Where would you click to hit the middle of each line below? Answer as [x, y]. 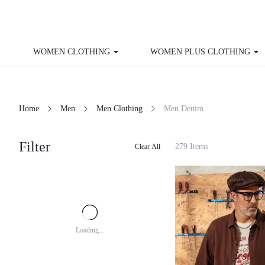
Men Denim [184, 109]
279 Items [192, 146]
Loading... [90, 230]
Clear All [148, 146]
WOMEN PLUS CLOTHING [200, 52]
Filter [35, 147]
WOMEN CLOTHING [72, 52]
